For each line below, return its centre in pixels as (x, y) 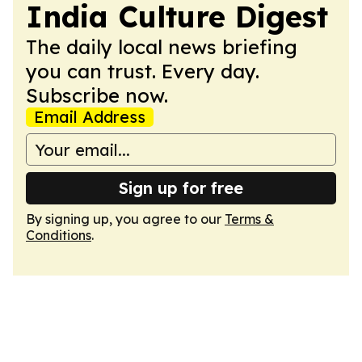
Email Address (90, 117)
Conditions (59, 235)
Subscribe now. (97, 95)
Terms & (249, 219)
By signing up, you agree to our (125, 219)
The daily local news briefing (162, 47)
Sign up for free (181, 188)
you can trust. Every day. (143, 71)
